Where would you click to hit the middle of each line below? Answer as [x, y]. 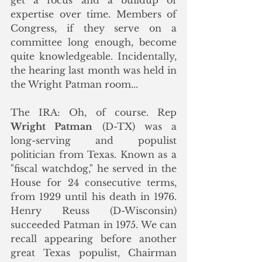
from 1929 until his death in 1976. [94, 196]
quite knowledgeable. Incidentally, [94, 56]
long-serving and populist [94, 140]
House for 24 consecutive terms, [94, 182]
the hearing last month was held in [94, 70]
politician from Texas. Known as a [94, 154]
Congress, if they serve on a [94, 28]
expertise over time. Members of [94, 14]
